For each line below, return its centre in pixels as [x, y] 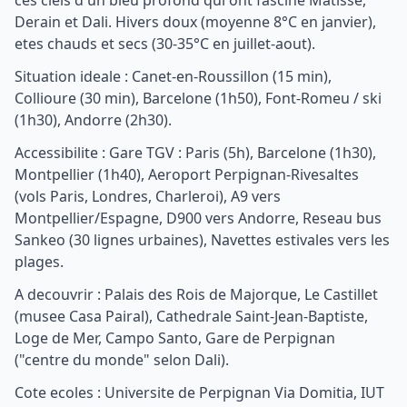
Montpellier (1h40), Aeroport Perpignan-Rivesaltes [187, 174]
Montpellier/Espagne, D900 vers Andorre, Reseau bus [198, 218]
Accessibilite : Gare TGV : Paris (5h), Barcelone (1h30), [195, 153]
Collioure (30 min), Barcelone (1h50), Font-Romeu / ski [198, 98]
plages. [39, 262]
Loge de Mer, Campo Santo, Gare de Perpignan [175, 338]
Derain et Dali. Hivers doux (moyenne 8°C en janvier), [195, 22]
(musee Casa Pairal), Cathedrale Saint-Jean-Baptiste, [191, 316]
